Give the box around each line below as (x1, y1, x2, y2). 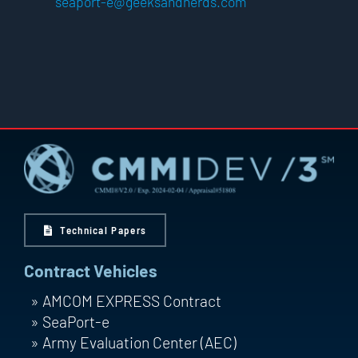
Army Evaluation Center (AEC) (42, 332, 237, 352)
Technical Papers (60, 224, 147, 237)
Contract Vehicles (23, 261, 157, 281)
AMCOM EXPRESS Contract (42, 291, 221, 310)
